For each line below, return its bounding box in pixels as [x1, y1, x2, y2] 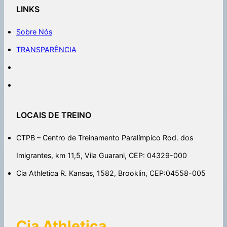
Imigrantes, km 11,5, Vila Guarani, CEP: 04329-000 [16, 150, 187, 160]
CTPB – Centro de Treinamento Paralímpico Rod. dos [16, 133, 193, 142]
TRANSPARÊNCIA [16, 45, 77, 54]
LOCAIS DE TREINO [16, 109, 91, 120]
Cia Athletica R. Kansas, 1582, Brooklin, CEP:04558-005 [16, 168, 206, 177]
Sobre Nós [16, 27, 52, 36]
